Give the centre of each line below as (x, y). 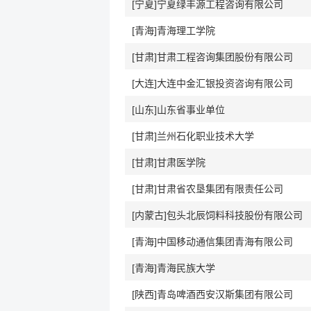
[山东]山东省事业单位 (178, 110)
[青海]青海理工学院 (174, 31)
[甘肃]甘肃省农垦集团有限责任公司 (208, 189)
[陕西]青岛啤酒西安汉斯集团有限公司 (212, 294)
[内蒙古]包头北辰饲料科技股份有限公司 (217, 215)
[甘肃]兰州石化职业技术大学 (193, 136)
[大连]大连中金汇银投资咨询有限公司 (212, 83)
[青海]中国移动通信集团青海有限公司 (212, 242)
